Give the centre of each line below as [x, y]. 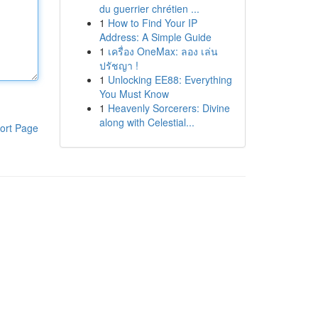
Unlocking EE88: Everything [170, 79]
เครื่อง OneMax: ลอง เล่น [163, 51]
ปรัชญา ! [119, 65]
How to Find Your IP [152, 23]
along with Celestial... [147, 122]
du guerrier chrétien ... [149, 9]
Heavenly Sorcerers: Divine [169, 108]
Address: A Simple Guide [155, 37]
